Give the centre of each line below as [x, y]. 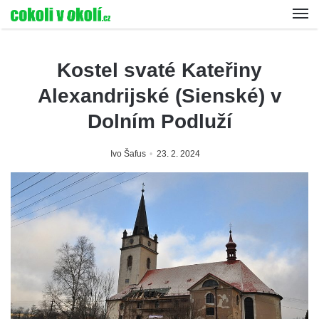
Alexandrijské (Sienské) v [159, 96]
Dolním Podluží [159, 121]
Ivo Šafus [128, 154]
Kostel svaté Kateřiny [159, 70]
